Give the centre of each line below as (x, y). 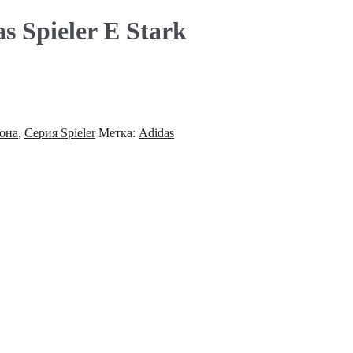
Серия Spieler (60, 132)
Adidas (156, 132)
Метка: (119, 132)
